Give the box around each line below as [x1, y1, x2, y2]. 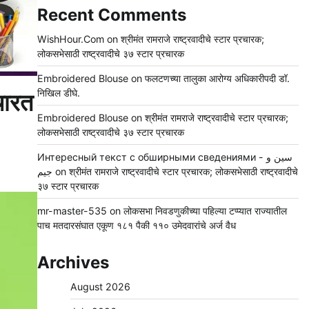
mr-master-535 [37, 205, 107, 217]
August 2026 [70, 281, 130, 293]
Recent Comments [37, 5, 186, 26]
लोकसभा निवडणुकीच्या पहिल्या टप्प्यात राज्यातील [123, 205, 287, 217]
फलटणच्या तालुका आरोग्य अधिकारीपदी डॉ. [144, 72, 290, 85]
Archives [37, 252, 109, 273]
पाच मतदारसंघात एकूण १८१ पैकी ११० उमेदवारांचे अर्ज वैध [37, 219, 236, 232]
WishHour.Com [37, 33, 104, 46]
